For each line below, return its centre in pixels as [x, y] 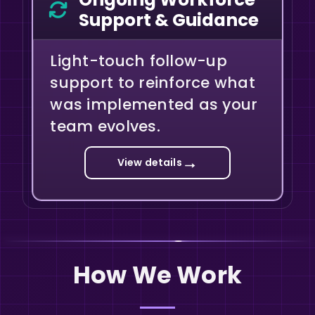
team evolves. [105, 126]
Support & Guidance [169, 20]
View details [150, 163]
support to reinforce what [153, 82]
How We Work [157, 276]
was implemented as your [154, 104]
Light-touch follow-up [139, 60]
